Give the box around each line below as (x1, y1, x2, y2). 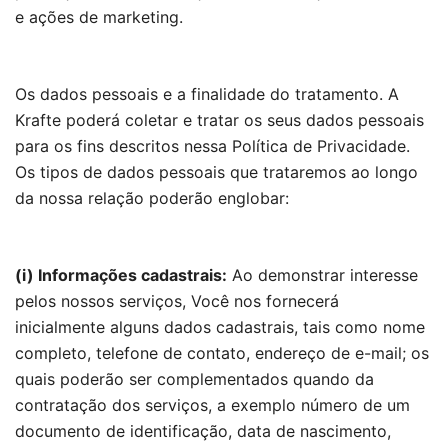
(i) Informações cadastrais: (15, 265, 227, 285)
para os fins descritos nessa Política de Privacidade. (15, 136, 410, 156)
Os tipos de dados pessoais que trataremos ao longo (15, 162, 418, 182)
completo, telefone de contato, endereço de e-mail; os (15, 343, 429, 363)
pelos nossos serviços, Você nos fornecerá (15, 291, 339, 311)
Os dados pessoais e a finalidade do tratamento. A (15, 84, 399, 104)
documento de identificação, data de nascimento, (15, 421, 391, 441)
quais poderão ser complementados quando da (15, 369, 374, 389)
